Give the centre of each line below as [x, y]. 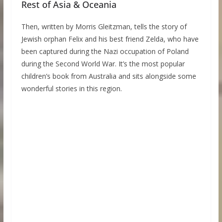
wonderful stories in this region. [71, 88]
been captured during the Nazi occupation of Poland [105, 51]
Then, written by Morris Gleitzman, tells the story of [104, 26]
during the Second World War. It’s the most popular [103, 63]
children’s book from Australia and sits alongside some [109, 76]
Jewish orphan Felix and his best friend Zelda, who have [110, 39]
